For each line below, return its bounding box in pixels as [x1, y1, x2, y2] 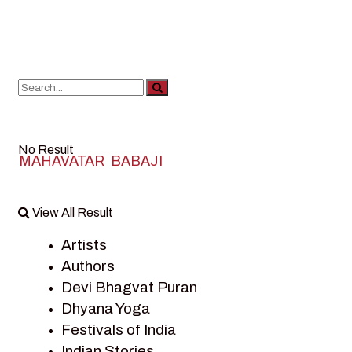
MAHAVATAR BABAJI [19, 152, 163, 169]
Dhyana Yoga [61, 299, 150, 317]
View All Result [30, 206, 113, 219]
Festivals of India [61, 321, 176, 338]
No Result [18, 143, 74, 156]
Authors [61, 257, 115, 274]
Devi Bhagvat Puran [61, 278, 197, 295]
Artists [61, 236, 107, 253]
